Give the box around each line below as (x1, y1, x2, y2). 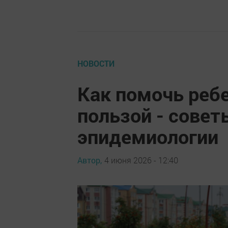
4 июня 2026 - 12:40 (104, 155, 178, 166)
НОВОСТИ (77, 58, 115, 69)
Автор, (77, 155, 102, 166)
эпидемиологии (77, 123, 218, 149)
